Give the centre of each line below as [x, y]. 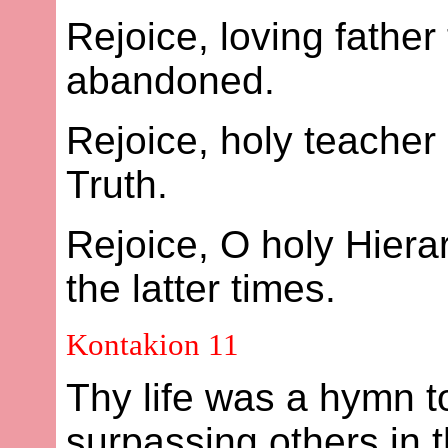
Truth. [117, 185]
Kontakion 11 [153, 345]
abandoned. [171, 81]
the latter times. [201, 289]
